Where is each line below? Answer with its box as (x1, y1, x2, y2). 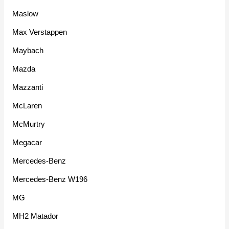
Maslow (12, 9, 39, 18)
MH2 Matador (12, 212, 59, 221)
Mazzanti (12, 83, 43, 92)
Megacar (12, 138, 42, 147)
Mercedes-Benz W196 (12, 175, 88, 184)
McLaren (12, 101, 42, 110)
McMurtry (12, 120, 45, 129)
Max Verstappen (12, 28, 67, 37)
